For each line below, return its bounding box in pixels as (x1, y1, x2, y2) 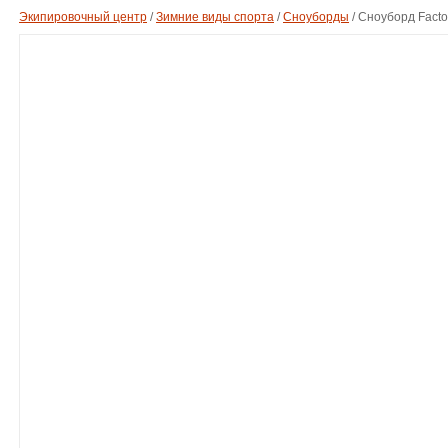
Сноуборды (283, 10, 349, 24)
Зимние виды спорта (156, 10, 274, 24)
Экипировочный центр (19, 10, 147, 24)
